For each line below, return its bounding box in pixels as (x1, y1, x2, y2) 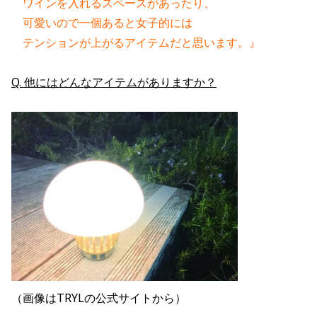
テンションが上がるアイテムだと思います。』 (11, 34, 260, 50)
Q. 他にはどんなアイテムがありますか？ (11, 74, 217, 90)
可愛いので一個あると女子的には (11, 14, 192, 30)
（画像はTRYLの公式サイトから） (11, 290, 186, 306)
